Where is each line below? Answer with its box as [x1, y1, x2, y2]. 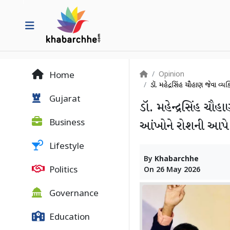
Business [47, 118, 85, 129]
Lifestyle [47, 141, 84, 152]
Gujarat [47, 94, 81, 105]
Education [47, 212, 90, 223]
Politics [47, 165, 78, 176]
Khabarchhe [155, 155, 199, 164]
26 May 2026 [156, 165, 200, 175]
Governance [47, 188, 99, 200]
